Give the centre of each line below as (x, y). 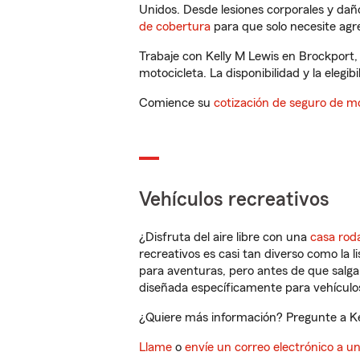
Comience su (176, 103)
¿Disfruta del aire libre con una (225, 237)
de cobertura (175, 27)
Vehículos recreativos (234, 200)
